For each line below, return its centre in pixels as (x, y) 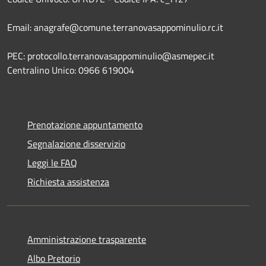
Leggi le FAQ (52, 162)
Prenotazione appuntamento (85, 124)
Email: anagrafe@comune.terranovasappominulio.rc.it (115, 27)
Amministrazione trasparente (87, 239)
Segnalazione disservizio (76, 143)
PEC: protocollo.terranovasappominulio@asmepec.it (111, 56)
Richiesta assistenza (68, 181)
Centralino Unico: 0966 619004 (71, 70)
